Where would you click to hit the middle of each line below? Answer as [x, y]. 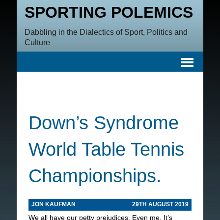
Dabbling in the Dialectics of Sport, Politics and [106, 32]
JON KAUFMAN [53, 204]
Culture [37, 42]
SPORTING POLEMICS [109, 12]
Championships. [95, 176]
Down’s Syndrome [103, 123]
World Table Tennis [106, 149]
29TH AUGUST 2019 [161, 204]
